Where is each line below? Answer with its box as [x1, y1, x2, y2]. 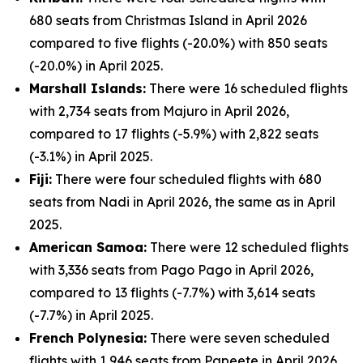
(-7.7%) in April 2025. [29, 307, 153, 323]
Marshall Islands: [29, 80, 146, 96]
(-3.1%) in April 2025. [29, 148, 152, 164]
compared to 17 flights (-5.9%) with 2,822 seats [29, 126, 318, 142]
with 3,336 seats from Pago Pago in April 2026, [29, 262, 314, 278]
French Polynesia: [29, 330, 147, 346]
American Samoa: [29, 239, 147, 255]
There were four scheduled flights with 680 [52, 171, 322, 187]
